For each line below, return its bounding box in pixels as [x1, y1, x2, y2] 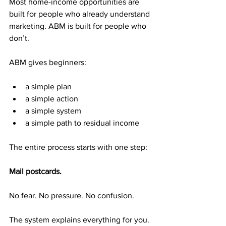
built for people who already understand [9, 10, 152, 18]
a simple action [25, 94, 78, 103]
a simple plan [25, 82, 72, 91]
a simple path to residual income [25, 119, 139, 127]
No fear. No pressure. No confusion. [9, 191, 134, 200]
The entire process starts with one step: [9, 143, 147, 151]
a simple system [25, 106, 81, 115]
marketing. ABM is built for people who [9, 22, 148, 30]
